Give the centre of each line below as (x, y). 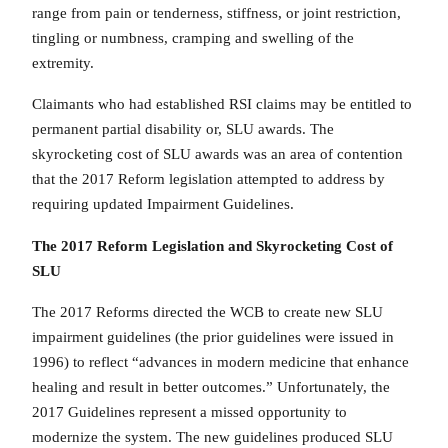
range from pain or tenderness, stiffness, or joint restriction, (216, 12)
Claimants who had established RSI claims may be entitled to (222, 104)
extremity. (63, 62)
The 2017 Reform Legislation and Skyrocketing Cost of (212, 245)
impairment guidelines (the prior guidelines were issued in (213, 337)
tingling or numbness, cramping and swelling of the (193, 37)
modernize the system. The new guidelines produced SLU (212, 437)
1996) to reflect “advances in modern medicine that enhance (220, 362)
